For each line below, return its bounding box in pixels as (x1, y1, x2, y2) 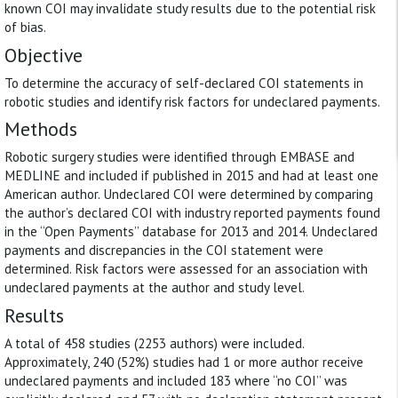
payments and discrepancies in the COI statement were (4, 242, 323, 259)
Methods (4, 116, 77, 142)
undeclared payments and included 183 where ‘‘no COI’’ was (4, 371, 347, 389)
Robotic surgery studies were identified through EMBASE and (4, 148, 354, 166)
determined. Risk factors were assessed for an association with (4, 260, 368, 278)
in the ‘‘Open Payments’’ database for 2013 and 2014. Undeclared (4, 223, 378, 241)
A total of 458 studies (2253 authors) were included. (4, 334, 304, 352)
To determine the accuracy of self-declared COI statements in (4, 74, 363, 92)
